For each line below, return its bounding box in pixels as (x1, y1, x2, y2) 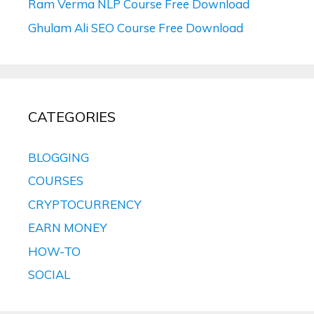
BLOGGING (28, 149, 89, 165)
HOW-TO (28, 243, 81, 259)
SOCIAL (28, 267, 70, 282)
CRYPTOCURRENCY (28, 196, 142, 212)
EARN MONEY (28, 220, 107, 235)
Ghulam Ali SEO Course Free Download (28, 20, 243, 35)
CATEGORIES (28, 107, 116, 125)
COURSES (28, 173, 83, 189)
